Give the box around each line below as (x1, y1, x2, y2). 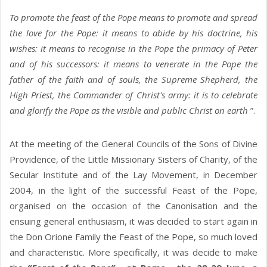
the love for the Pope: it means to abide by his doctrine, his (10, 27, 257, 39)
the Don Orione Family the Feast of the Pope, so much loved (10, 231, 257, 243)
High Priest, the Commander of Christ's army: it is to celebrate (10, 89, 257, 101)
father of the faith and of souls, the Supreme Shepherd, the (10, 73, 257, 86)
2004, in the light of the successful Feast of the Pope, (10, 184, 257, 197)
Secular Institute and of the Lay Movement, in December (10, 169, 257, 181)
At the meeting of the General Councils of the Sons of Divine (10, 138, 257, 150)
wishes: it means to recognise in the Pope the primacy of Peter (10, 42, 257, 55)
